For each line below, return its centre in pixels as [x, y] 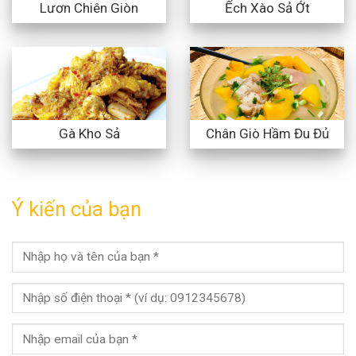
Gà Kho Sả [89, 133]
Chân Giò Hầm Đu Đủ [267, 133]
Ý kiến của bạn [77, 209]
